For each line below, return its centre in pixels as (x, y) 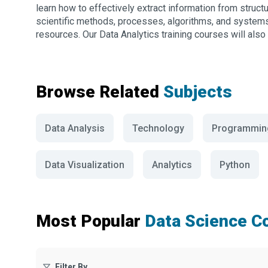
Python (235, 165)
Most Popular (88, 221)
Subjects (198, 92)
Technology (158, 128)
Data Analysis (75, 128)
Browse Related (100, 92)
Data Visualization (85, 165)
